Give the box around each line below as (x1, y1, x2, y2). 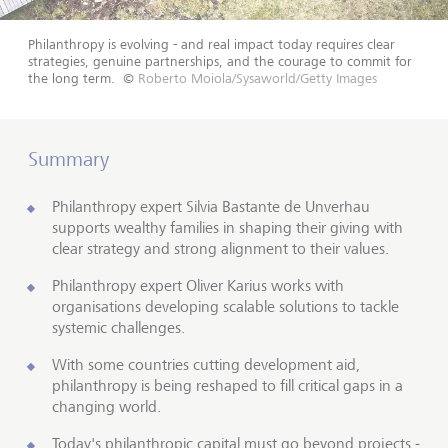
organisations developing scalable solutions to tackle (52, 297, 399, 316)
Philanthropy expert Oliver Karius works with (52, 276, 344, 295)
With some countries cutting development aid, (52, 355, 360, 374)
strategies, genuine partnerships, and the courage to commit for (28, 53, 412, 69)
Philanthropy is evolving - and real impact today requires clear (28, 36, 395, 52)
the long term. (28, 70, 115, 86)
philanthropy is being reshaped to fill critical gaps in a (52, 376, 403, 395)
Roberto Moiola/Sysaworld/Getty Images (138, 70, 377, 86)
